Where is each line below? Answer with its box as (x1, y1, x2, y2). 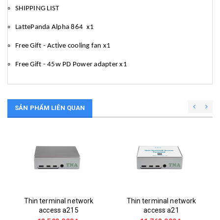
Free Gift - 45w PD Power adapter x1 (15, 61, 127, 68)
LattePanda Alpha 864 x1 (15, 24, 94, 31)
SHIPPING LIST (15, 5, 59, 12)
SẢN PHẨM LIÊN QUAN (15, 104, 85, 111)
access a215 (39, 206, 79, 214)
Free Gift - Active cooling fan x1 (15, 42, 111, 50)
